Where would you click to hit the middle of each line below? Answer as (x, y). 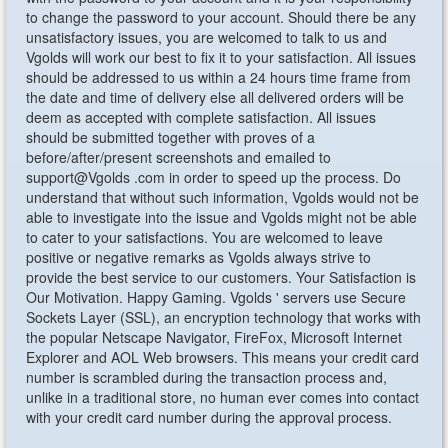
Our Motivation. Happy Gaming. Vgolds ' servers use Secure (216, 297)
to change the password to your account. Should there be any (221, 17)
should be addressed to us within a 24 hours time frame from (219, 77)
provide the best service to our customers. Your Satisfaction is (221, 277)
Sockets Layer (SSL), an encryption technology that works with (224, 317)
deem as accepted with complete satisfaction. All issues (201, 117)
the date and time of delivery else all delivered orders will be (215, 97)
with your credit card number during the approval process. (209, 417)
